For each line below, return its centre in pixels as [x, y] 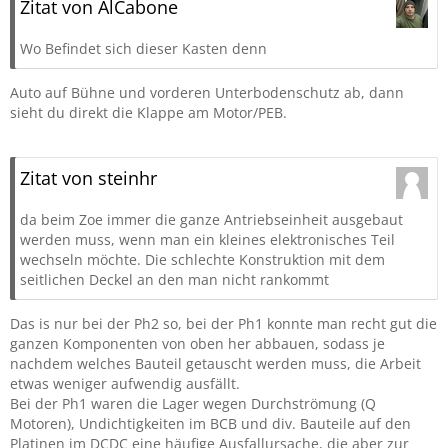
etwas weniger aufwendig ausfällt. [125, 383]
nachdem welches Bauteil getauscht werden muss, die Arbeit [215, 363]
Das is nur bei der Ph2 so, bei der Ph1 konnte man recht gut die [223, 323]
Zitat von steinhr [88, 178]
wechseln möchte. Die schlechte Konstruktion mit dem [202, 259]
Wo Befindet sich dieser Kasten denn [143, 48]
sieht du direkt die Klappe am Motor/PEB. [148, 112]
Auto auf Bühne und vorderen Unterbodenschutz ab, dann [207, 92]
